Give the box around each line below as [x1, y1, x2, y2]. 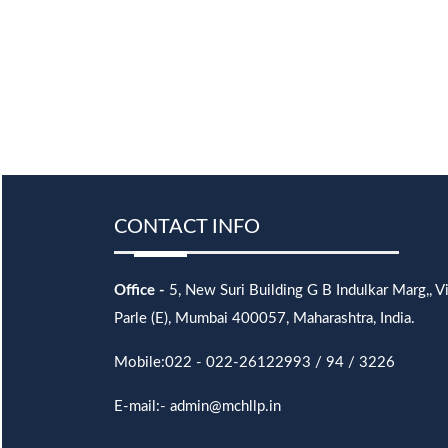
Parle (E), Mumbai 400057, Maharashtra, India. [114, 311, 415, 326]
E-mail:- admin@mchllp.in [114, 399, 281, 414]
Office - [114, 283, 165, 298]
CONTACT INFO [114, 217, 260, 237]
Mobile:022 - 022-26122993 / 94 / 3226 [114, 355, 395, 370]
